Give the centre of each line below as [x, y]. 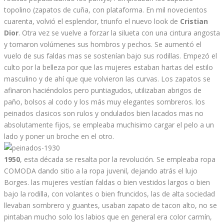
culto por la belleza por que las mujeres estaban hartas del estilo [108, 67]
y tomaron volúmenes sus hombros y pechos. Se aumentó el [103, 44]
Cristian [194, 21]
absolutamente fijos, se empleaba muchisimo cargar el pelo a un [109, 124]
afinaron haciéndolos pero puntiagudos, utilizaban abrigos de [103, 90]
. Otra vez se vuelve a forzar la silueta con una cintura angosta [119, 32]
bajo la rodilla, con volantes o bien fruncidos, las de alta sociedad [109, 193]
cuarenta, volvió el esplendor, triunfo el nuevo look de [92, 21]
